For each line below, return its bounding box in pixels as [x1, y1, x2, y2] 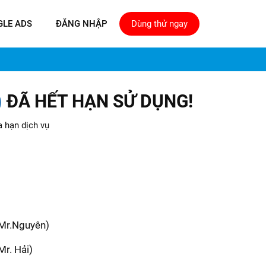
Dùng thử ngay [131, 18, 188, 29]
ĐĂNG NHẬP [56, 18, 107, 29]
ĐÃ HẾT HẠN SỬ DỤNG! [2, 91, 193, 112]
